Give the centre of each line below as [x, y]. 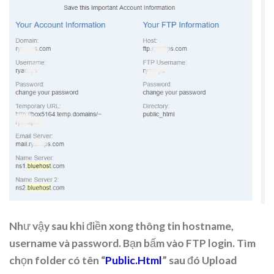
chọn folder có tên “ [57, 261]
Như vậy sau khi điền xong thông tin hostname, [121, 226]
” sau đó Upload [199, 261]
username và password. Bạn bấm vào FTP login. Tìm [132, 243]
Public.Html [134, 261]
